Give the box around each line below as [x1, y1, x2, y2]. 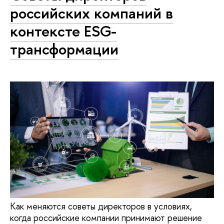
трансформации [10, 38, 118, 59]
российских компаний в [10, 2, 173, 23]
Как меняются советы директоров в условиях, [10, 199, 192, 212]
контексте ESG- [10, 20, 116, 41]
